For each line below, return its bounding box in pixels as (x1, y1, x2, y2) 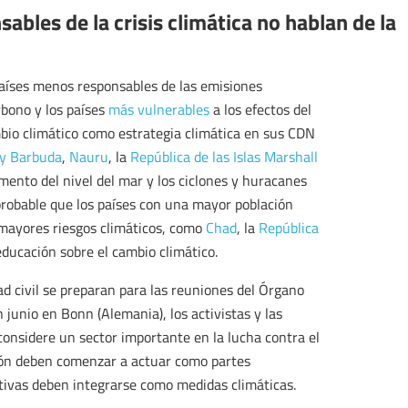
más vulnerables (108, 99, 209, 120)
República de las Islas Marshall (130, 147, 318, 168)
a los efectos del (209, 99, 311, 120)
